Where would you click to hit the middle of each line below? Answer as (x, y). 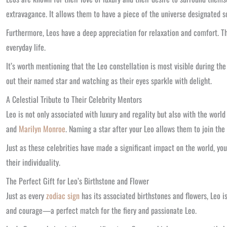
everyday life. (26, 47)
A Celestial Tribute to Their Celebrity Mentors (74, 99)
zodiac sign (63, 196)
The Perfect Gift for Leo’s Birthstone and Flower (78, 181)
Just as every (26, 196)
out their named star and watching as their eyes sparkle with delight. (109, 81)
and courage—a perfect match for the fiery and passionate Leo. (101, 210)
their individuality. (33, 162)
